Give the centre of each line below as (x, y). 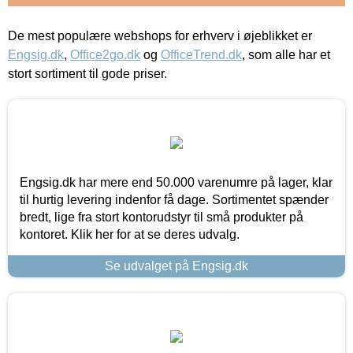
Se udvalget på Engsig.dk (176, 266)
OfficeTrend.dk (201, 54)
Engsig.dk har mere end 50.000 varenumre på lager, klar (176, 182)
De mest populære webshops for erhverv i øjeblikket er (160, 35)
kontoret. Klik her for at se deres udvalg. (130, 234)
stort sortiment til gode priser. (87, 73)
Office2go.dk (105, 54)
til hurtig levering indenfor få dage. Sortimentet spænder (174, 199)
